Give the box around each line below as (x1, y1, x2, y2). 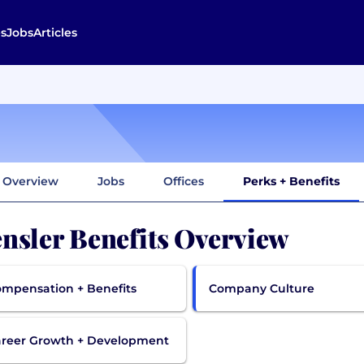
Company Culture (209, 280, 315, 296)
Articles (32, 25, 77, 40)
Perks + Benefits (243, 173, 340, 188)
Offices (163, 173, 204, 188)
